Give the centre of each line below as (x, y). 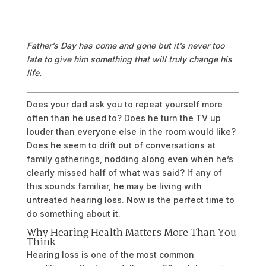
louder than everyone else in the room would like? (131, 132)
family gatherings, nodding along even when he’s (130, 159)
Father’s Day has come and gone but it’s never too (125, 45)
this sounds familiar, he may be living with (114, 186)
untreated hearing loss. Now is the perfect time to (130, 200)
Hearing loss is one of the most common (110, 254)
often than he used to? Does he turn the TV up (123, 118)
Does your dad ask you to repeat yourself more (124, 104)
